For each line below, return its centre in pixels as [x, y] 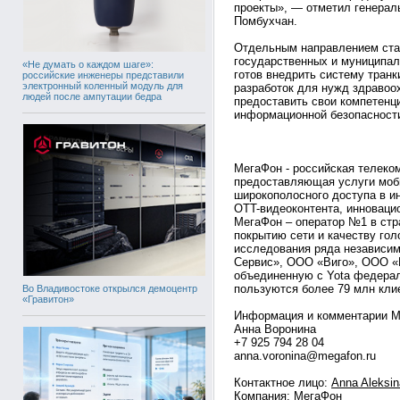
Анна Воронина [275, 329]
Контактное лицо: [283, 383]
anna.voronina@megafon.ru [305, 356]
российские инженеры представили [103, 75]
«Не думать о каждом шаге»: [88, 64]
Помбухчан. [266, 21]
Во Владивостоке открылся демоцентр [110, 288]
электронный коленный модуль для [103, 85]
